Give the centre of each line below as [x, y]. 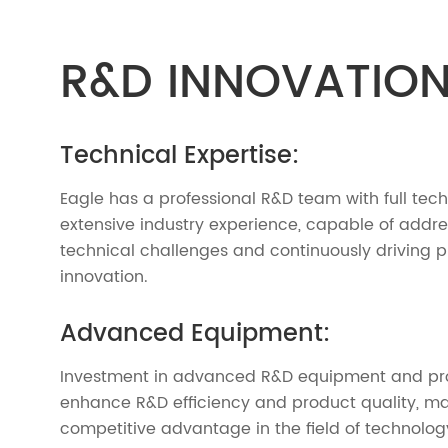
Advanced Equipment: [195, 333]
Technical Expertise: [179, 155]
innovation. [104, 276]
